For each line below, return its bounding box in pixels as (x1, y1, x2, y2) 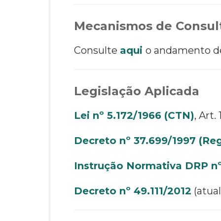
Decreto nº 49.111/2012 (74, 184, 191, 197)
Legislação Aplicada (74, 83, 199, 98)
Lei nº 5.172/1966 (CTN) (74, 109, 194, 121)
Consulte (74, 44, 120, 56)
